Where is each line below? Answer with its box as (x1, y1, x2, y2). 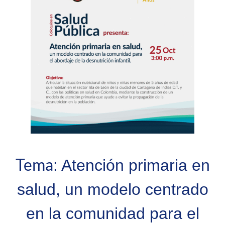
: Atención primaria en (53, 156, 210, 175)
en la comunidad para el (26, 204, 199, 223)
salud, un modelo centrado (17, 180, 208, 199)
